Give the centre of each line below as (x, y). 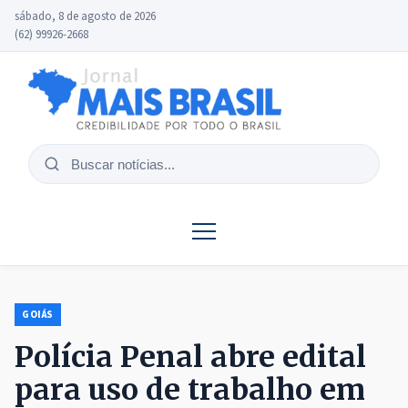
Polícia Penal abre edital (190, 357)
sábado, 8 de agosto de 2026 (85, 16)
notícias (68, 196)
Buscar (64, 173)
